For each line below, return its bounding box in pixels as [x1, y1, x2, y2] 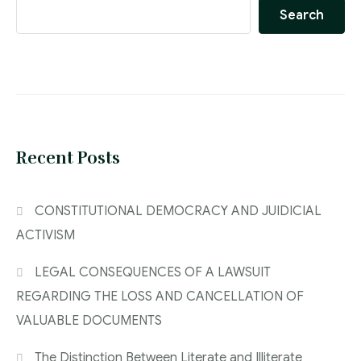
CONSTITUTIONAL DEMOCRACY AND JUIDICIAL [35, 203, 322, 220]
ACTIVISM [16, 227, 75, 244]
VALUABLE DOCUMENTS [16, 313, 162, 330]
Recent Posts [16, 147, 120, 169]
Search [280, 7, 324, 24]
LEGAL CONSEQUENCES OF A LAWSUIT [35, 264, 272, 281]
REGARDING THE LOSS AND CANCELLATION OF [16, 288, 304, 305]
